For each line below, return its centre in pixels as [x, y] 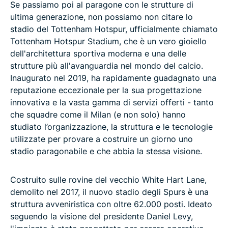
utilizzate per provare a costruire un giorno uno [102, 139]
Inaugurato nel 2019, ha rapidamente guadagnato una [113, 78]
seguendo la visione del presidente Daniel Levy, [102, 216]
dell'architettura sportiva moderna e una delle [98, 53]
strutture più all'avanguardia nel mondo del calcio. [107, 65]
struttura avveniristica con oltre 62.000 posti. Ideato [111, 204]
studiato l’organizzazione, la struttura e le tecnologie [111, 126]
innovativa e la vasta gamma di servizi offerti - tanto [112, 102]
